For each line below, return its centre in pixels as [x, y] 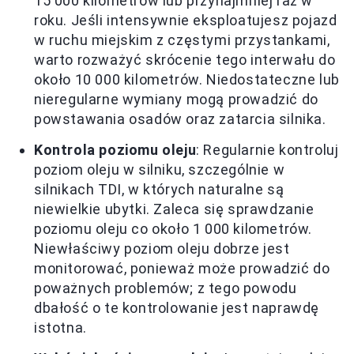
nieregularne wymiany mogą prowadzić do [176, 99]
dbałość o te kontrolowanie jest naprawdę [177, 308]
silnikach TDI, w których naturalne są [159, 189]
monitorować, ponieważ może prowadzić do [182, 268]
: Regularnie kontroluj [267, 150]
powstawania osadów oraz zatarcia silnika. [180, 119]
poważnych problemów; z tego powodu [166, 288]
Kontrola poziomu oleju [115, 150]
